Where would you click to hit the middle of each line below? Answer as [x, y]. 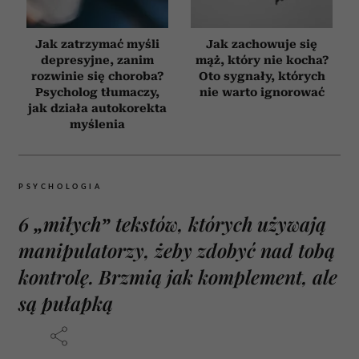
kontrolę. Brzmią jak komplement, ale [178, 276]
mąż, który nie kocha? [262, 60]
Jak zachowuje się [262, 44]
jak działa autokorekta [97, 108]
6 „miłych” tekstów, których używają [172, 223]
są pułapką [66, 303]
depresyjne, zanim [97, 60]
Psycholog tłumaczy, [97, 92]
